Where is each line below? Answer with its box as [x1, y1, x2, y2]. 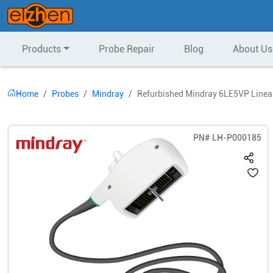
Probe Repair [98, 43, 155, 55]
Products [22, 43, 61, 55]
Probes [52, 89, 79, 99]
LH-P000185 [212, 133, 262, 143]
